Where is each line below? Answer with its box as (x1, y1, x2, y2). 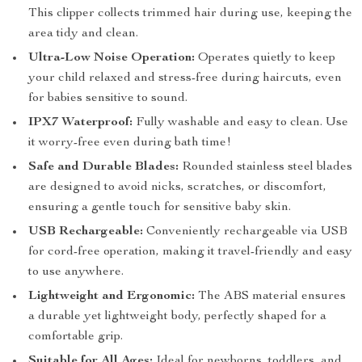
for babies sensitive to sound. (28, 92, 187, 105)
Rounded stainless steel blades (179, 161, 352, 174)
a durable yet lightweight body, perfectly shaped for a (28, 310, 326, 323)
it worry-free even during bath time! (28, 137, 231, 149)
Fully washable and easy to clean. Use (133, 116, 348, 129)
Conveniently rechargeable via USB (143, 225, 347, 238)
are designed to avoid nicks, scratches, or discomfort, (28, 181, 326, 194)
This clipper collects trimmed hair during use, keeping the (28, 7, 352, 20)
